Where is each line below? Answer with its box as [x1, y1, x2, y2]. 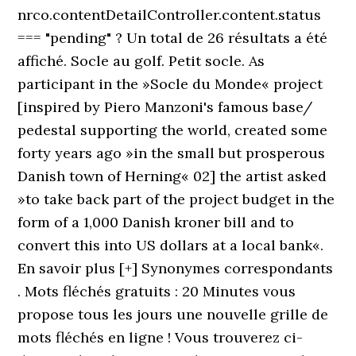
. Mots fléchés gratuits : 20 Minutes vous [17, 282, 296, 300]
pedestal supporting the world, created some [17, 121, 328, 139]
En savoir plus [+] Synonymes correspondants [17, 259, 334, 277]
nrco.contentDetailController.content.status [17, 6, 322, 24]
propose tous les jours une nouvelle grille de [17, 305, 329, 323]
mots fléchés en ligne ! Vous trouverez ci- [17, 328, 304, 346]
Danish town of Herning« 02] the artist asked [17, 167, 327, 185]
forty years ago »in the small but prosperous [17, 144, 326, 162]
